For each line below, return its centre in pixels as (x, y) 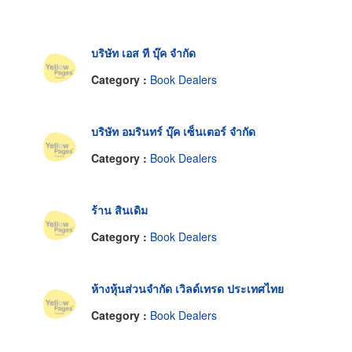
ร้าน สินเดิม (119, 210)
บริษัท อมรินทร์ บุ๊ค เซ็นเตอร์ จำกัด (173, 132)
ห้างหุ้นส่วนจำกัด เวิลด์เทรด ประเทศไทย (187, 289)
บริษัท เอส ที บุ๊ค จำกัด (143, 53)
